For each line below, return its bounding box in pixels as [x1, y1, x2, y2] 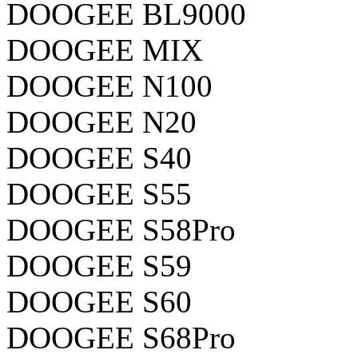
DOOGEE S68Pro [6, 320, 236, 355]
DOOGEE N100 [6, 68, 213, 103]
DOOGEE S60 [6, 284, 192, 319]
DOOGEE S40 [6, 140, 192, 175]
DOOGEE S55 [6, 176, 192, 211]
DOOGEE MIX [6, 32, 203, 67]
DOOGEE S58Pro [6, 212, 236, 247]
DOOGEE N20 [6, 104, 197, 139]
